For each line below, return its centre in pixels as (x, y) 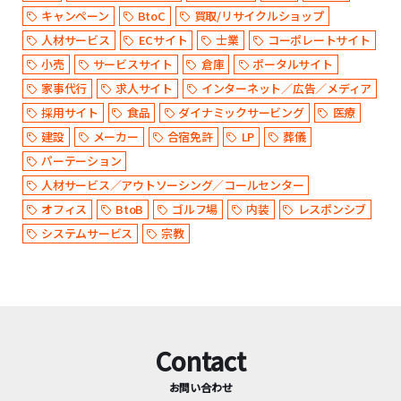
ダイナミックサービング (241, 113)
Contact (200, 361)
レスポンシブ (332, 209)
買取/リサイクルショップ (259, 16)
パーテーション (81, 161)
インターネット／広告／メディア (286, 89)
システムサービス (87, 234)
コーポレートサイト (319, 40)
